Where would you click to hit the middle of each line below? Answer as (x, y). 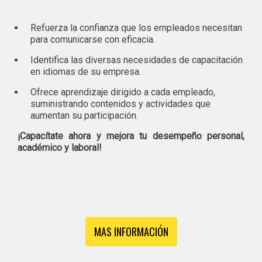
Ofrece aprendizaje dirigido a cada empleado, (123, 92)
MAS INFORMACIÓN (131, 231)
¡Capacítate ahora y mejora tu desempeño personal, (131, 136)
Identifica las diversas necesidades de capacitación (136, 60)
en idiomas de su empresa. (85, 71)
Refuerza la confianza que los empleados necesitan (136, 27)
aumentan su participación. (84, 115)
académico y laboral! (60, 147)
